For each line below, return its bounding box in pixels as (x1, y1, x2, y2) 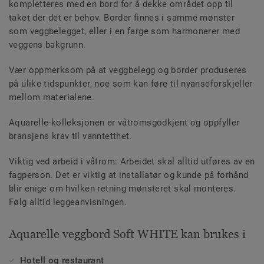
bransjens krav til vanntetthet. (9, 131, 132, 142)
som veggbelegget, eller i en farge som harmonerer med (9, 26, 240, 37)
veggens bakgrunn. (9, 39, 86, 51)
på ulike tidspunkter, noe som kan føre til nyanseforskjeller (9, 78, 253, 90)
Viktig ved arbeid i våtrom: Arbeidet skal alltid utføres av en (9, 156, 255, 167)
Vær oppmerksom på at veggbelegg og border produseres (9, 65, 247, 76)
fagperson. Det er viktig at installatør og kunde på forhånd (9, 170, 249, 181)
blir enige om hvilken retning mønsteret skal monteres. (9, 183, 236, 194)
